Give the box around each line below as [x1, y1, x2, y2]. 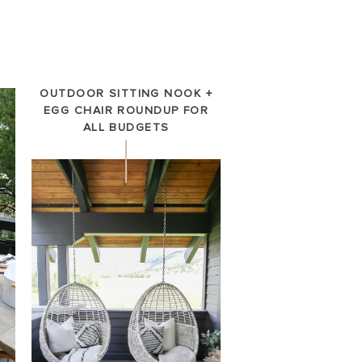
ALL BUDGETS [82, 122, 170, 133]
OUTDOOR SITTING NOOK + [40, 88, 213, 99]
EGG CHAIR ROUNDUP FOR [44, 105, 209, 116]
